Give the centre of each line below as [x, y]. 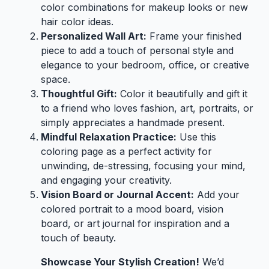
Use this [196, 137]
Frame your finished [194, 36]
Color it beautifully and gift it [182, 93]
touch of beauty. [78, 237]
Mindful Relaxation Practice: [109, 137]
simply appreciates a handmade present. [133, 122]
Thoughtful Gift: [79, 93]
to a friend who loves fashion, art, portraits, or [147, 108]
